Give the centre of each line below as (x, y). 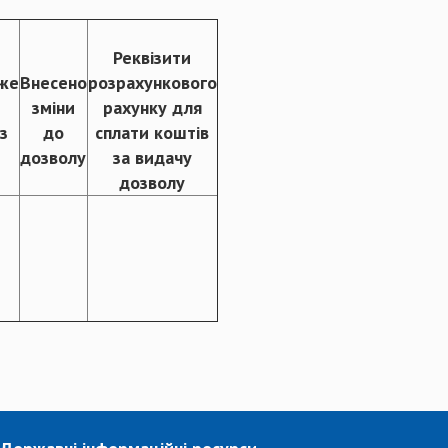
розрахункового (152, 82)
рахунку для (152, 107)
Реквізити (152, 57)
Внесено (53, 82)
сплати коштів (152, 132)
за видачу (152, 157)
